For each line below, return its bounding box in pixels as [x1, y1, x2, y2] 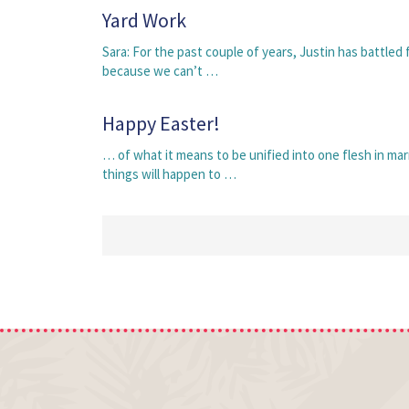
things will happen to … [102, 165, 236, 183]
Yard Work [102, 7, 186, 33]
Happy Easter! [102, 110, 220, 136]
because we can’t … [102, 62, 218, 79]
